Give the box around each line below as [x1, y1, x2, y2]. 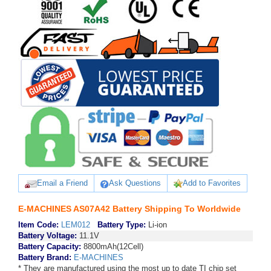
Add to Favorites [183, 178, 241, 188]
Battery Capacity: [18, 242, 81, 251]
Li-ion [146, 220, 167, 229]
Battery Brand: [18, 253, 74, 262]
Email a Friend [37, 178, 88, 188]
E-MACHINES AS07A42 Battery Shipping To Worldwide [18, 204, 241, 214]
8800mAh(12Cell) [81, 242, 143, 251]
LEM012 [61, 220, 90, 229]
